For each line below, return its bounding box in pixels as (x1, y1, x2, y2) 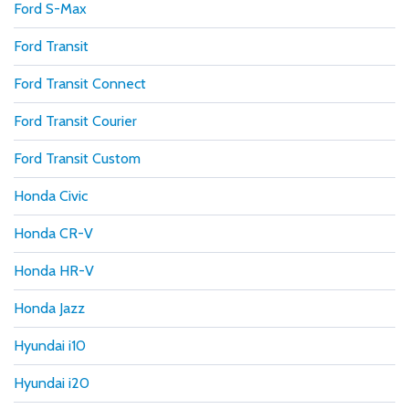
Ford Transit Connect (14, 74, 146, 92)
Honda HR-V (14, 261, 94, 279)
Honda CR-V (14, 224, 93, 242)
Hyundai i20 (14, 373, 89, 392)
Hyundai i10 (14, 336, 86, 354)
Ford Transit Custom (14, 149, 141, 167)
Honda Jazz (14, 299, 85, 317)
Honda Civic (14, 186, 88, 204)
